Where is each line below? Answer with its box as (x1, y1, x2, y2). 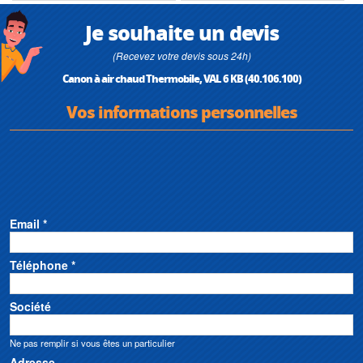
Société (10, 297, 51, 314)
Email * (10, 215, 47, 232)
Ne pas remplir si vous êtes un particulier (10, 335, 175, 349)
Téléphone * (10, 256, 75, 273)
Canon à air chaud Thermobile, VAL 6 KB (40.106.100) (62, 70, 301, 86)
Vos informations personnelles (66, 100, 297, 123)
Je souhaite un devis (84, 17, 279, 47)
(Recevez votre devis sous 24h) (112, 48, 251, 62)
